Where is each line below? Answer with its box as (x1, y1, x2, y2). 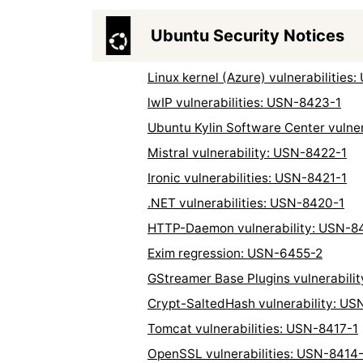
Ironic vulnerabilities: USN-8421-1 (147, 169, 347, 186)
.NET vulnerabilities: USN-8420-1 (147, 194, 344, 211)
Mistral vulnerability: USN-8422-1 (147, 144, 347, 160)
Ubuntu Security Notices (151, 25, 344, 45)
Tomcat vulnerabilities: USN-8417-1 (147, 320, 358, 336)
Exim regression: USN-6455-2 (147, 245, 322, 261)
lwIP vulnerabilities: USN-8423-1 (147, 94, 341, 110)
